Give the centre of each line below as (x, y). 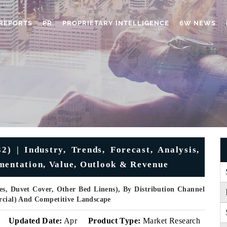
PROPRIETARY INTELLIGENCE (116, 23)
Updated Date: (35, 221)
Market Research (171, 221)
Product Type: (115, 221)
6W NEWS (198, 23)
